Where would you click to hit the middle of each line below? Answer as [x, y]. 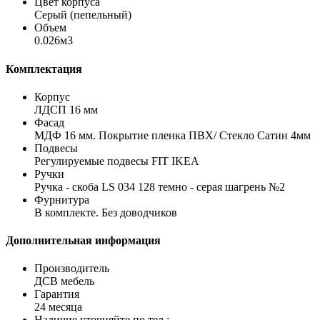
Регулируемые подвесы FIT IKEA [117, 161]
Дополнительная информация [83, 241]
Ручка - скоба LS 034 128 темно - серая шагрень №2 [160, 186]
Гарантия [57, 294]
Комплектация [44, 69]
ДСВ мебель [64, 281]
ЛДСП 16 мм [66, 109]
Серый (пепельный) [83, 15]
